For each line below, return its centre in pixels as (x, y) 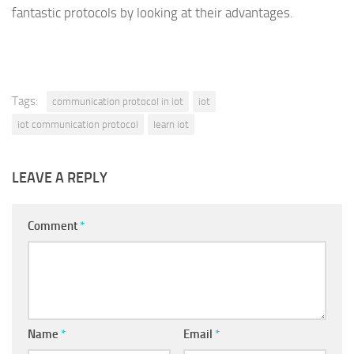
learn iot (171, 125)
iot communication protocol (78, 125)
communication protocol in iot (118, 102)
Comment (54, 226)
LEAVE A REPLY (60, 178)
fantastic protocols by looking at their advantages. (153, 12)
